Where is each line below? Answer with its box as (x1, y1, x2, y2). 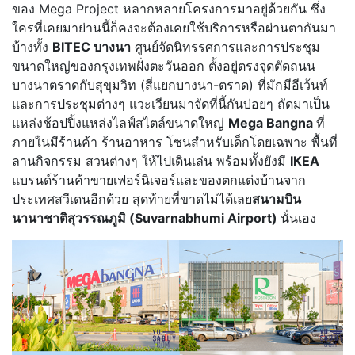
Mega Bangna (228, 115, 316, 132)
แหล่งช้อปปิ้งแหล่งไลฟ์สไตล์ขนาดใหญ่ (12, 115, 228, 132)
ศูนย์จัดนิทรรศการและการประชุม (131, 39, 320, 55)
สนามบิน (252, 191, 301, 208)
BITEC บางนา (52, 39, 131, 55)
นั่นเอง (281, 210, 316, 227)
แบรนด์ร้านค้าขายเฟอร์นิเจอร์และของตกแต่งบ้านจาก (12, 172, 306, 189)
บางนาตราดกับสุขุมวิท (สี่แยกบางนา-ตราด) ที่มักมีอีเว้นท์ (12, 77, 328, 94)
